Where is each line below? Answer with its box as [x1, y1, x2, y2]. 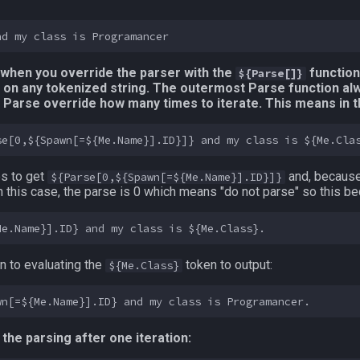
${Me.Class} [108, 259, 179, 272]
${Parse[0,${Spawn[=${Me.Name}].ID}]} [51, 170, 282, 184]
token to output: [182, 257, 272, 272]
